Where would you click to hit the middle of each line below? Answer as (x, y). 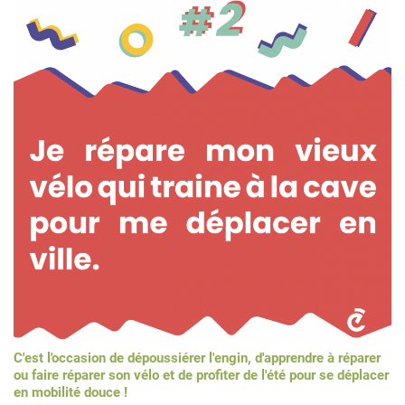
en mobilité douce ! (71, 393)
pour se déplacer (337, 376)
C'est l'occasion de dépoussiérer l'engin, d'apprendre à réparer (197, 358)
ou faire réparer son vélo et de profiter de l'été (150, 376)
